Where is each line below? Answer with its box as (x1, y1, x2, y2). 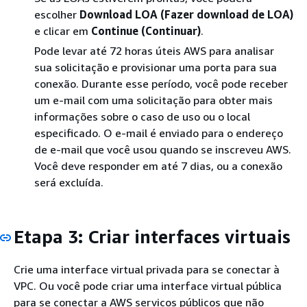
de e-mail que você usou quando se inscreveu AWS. (34, 143, 291, 156)
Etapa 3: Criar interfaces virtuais (14, 226, 291, 247)
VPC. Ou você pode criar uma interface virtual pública (14, 278, 282, 293)
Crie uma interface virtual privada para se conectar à (14, 262, 280, 276)
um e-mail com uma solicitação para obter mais (34, 93, 273, 107)
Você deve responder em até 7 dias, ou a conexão (34, 159, 282, 173)
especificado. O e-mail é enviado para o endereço (34, 126, 283, 140)
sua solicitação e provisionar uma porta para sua (34, 60, 277, 74)
